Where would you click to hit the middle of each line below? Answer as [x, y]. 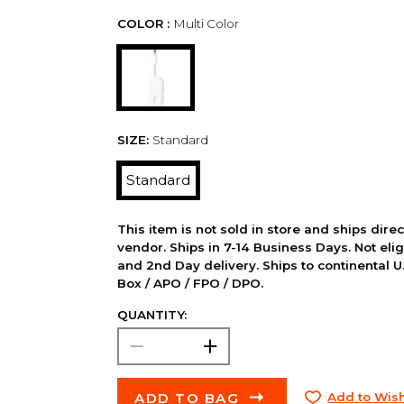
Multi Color [206, 24]
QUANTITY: [151, 314]
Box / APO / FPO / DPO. [190, 284]
